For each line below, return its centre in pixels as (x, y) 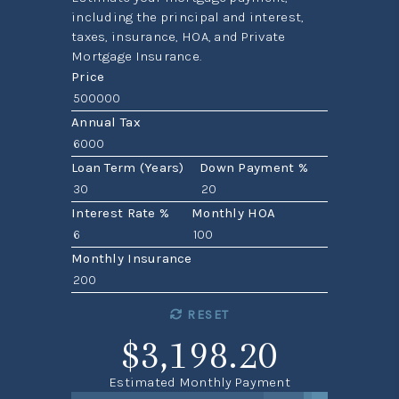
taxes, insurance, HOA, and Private (178, 37)
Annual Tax (106, 122)
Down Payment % (254, 168)
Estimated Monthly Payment (199, 383)
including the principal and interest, (187, 17)
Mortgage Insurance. (136, 57)
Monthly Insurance (131, 259)
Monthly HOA (234, 213)
